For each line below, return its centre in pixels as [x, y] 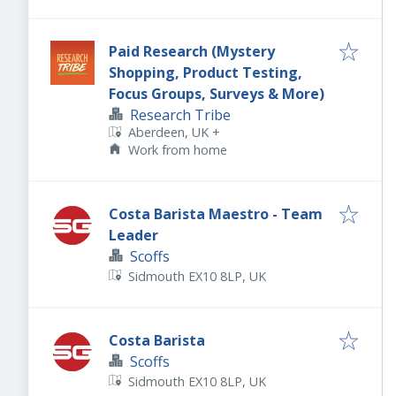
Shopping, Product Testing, [206, 72]
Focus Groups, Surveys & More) [217, 93]
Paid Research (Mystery [192, 51]
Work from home [178, 150]
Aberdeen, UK [169, 133]
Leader [133, 236]
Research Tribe [180, 114]
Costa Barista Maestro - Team [216, 214]
